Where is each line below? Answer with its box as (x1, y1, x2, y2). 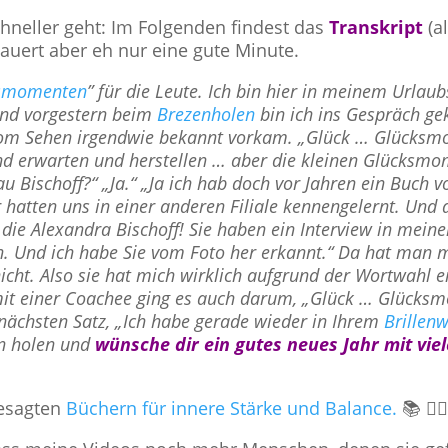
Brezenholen (157, 102, 256, 126)
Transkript (329, 15, 424, 39)
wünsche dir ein (95, 332, 231, 356)
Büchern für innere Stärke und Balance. (66, 396, 398, 420)
